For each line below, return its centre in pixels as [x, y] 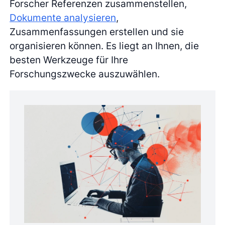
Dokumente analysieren [63, 17]
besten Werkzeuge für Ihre [69, 60]
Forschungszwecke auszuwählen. [85, 74]
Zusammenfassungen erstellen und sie [97, 31]
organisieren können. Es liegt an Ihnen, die [104, 45]
